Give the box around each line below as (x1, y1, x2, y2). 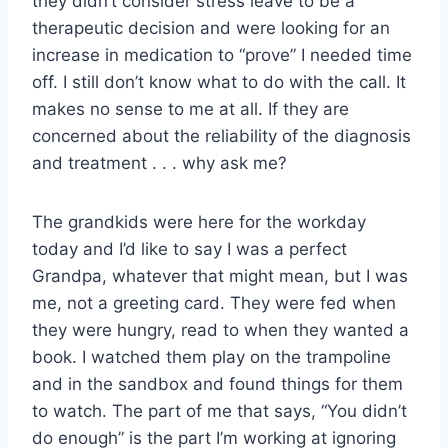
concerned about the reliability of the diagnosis (32, 125, 411, 146)
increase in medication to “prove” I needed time (32, 44, 412, 65)
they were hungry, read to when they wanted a (32, 319, 409, 340)
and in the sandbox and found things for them (32, 373, 403, 394)
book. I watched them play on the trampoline (32, 346, 391, 367)
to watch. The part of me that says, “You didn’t (32, 400, 407, 421)
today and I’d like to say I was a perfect (32, 238, 347, 259)
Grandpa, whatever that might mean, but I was (32, 265, 408, 286)
